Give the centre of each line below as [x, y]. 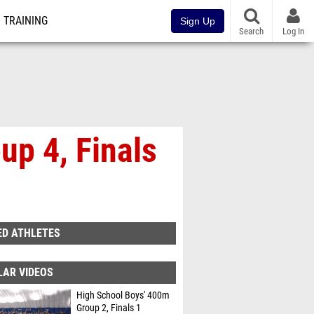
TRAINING [26, 21]
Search [251, 31]
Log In [293, 31]
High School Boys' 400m [123, 295]
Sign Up [198, 21]
